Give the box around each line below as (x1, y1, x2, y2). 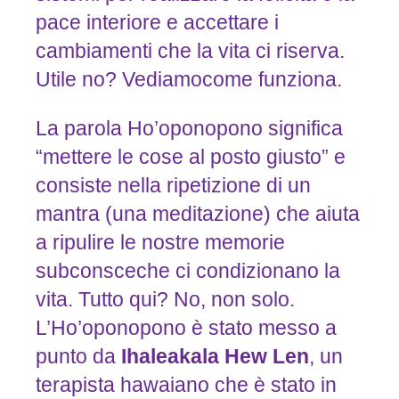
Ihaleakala (120, 345, 219, 369)
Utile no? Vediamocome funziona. (35, 68, 342, 92)
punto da (35, 345, 121, 369)
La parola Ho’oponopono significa (35, 117, 343, 141)
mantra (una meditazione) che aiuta (35, 202, 360, 226)
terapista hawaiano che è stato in (35, 373, 337, 397)
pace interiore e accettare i (35, 11, 279, 35)
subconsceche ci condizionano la (35, 259, 340, 283)
